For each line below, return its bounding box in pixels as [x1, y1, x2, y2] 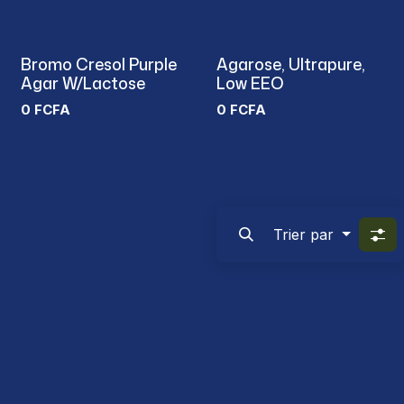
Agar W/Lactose [21, 71, 145, 95]
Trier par [273, 225, 335, 243]
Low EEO [216, 71, 284, 95]
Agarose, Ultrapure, [216, 52, 365, 76]
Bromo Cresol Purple [21, 52, 177, 76]
